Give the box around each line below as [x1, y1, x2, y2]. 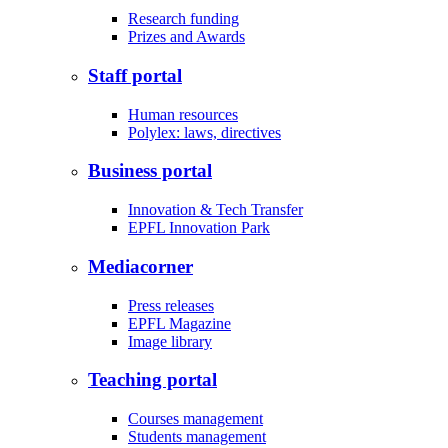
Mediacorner [88, 255, 193, 277]
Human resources [128, 105, 238, 123]
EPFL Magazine [128, 314, 231, 332]
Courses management [128, 410, 263, 428]
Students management [128, 428, 266, 446]
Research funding [128, 10, 239, 28]
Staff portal [88, 65, 182, 87]
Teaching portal [88, 369, 217, 391]
